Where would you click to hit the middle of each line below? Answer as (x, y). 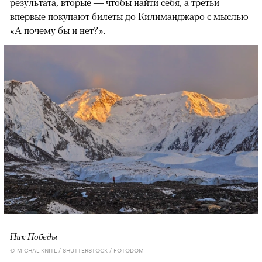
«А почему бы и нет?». (58, 30)
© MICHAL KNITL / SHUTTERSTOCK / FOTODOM (77, 250)
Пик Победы (34, 237)
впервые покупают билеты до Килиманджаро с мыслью (129, 16)
